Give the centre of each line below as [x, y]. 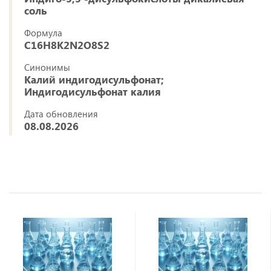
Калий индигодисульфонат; [94, 80]
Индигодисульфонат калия [93, 92]
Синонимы [47, 67]
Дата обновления [61, 114]
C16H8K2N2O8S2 [67, 45]
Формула [43, 33]
